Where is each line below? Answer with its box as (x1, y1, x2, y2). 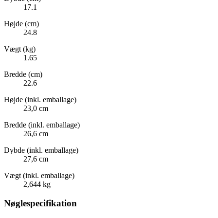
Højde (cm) (4, 19, 39, 28)
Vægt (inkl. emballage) (4, 171, 74, 180)
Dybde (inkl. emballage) (4, 146, 78, 155)
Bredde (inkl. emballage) (4, 121, 80, 129)
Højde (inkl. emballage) (4, 95, 76, 104)
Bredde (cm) (4, 70, 42, 79)
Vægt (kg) (4, 45, 36, 54)
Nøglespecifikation (4, 198, 77, 208)
